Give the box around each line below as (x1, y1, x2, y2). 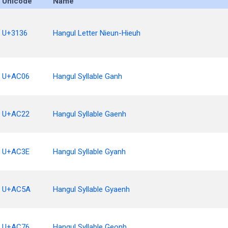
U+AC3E (2, 147, 30, 156)
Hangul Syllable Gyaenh (53, 185, 130, 194)
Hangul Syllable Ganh (53, 72, 122, 81)
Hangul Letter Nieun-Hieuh (53, 28, 140, 38)
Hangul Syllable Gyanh (53, 147, 126, 156)
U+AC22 (2, 109, 30, 119)
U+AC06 (2, 72, 30, 81)
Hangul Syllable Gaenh (53, 109, 126, 119)
